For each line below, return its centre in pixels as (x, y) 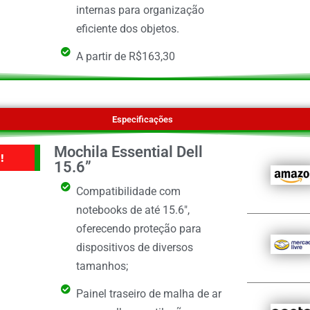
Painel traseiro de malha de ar (149, 293)
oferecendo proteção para (139, 228)
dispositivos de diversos (135, 247)
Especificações (143, 119)
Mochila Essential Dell (128, 152)
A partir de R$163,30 (126, 57)
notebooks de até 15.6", (133, 210)
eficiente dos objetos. (128, 29)
